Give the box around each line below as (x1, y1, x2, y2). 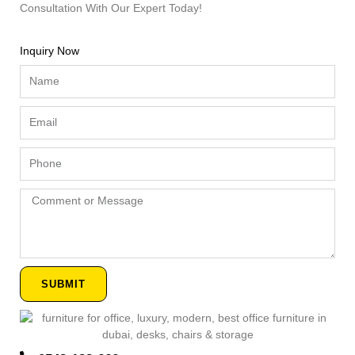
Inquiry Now (20, 44, 79, 57)
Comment (19, 189, 68, 202)
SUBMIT (41, 277, 86, 290)
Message (19, 222, 65, 235)
